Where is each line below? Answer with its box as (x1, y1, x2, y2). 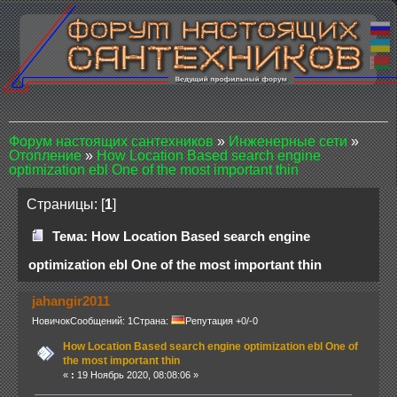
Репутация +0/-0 (184, 315, 258, 327)
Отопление (9, 148, 82, 164)
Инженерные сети (229, 134, 347, 150)
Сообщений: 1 (69, 315, 133, 327)
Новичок (31, 315, 70, 327)
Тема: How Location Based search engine (52, 229, 311, 245)
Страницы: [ (27, 196, 105, 212)
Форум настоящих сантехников (9, 134, 214, 150)
